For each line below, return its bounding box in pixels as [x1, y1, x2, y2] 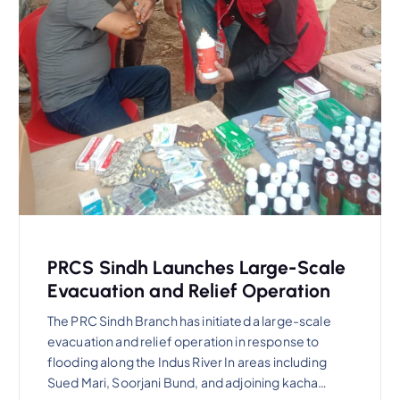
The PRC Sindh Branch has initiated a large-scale [46, 312, 331, 329]
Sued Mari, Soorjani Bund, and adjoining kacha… [46, 374, 328, 391]
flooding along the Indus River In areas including [46, 354, 327, 371]
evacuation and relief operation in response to [46, 333, 320, 350]
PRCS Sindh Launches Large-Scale [46, 255, 346, 279]
